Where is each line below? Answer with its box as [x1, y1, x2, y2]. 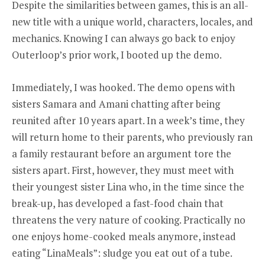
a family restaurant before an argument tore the [12, 146, 231, 160]
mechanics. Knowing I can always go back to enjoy [12, 31, 235, 46]
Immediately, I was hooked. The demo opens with [12, 80, 235, 94]
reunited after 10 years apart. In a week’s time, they [12, 113, 245, 127]
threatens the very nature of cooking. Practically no [12, 212, 245, 227]
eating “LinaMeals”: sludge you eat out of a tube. [12, 245, 232, 260]
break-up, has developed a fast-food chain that [12, 196, 224, 210]
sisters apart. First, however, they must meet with [12, 163, 234, 177]
